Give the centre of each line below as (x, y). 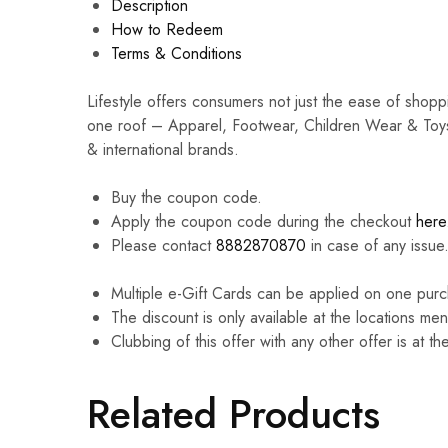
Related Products (233, 413)
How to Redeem (167, 30)
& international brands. (163, 150)
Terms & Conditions (176, 54)
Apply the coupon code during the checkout (263, 222)
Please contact (163, 246)
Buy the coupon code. (189, 198)
